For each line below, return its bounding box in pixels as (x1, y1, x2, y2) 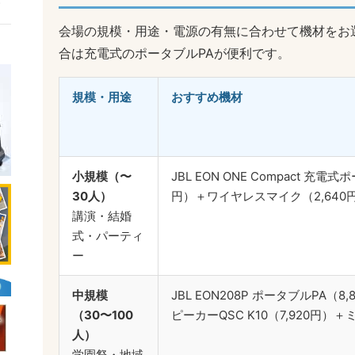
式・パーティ (72, 228, 143, 244)
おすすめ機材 (171, 90, 242, 105)
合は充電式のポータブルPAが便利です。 (59, 45, 290, 62)
